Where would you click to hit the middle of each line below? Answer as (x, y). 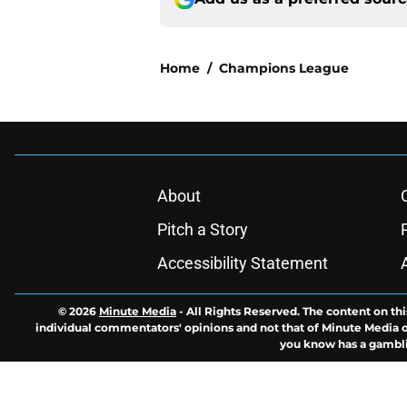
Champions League (284, 69)
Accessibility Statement (242, 263)
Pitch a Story (202, 230)
